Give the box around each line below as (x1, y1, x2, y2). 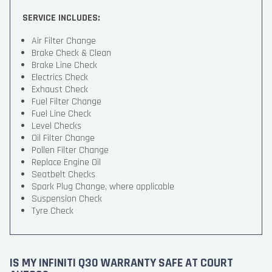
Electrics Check (32, 71, 88, 84)
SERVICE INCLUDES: (22, 12, 100, 24)
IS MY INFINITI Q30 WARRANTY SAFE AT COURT (10, 255, 233, 271)
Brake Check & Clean (32, 47, 111, 59)
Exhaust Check (32, 83, 88, 96)
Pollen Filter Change (32, 144, 109, 157)
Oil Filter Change (32, 132, 95, 144)
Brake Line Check (32, 59, 97, 72)
